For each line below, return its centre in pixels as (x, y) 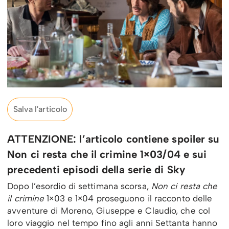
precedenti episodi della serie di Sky (96, 170)
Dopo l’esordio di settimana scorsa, (79, 186)
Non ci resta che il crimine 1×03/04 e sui (107, 155)
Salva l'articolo (40, 109)
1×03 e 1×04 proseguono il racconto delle (130, 199)
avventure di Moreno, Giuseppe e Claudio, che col (109, 211)
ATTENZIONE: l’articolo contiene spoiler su (113, 139)
